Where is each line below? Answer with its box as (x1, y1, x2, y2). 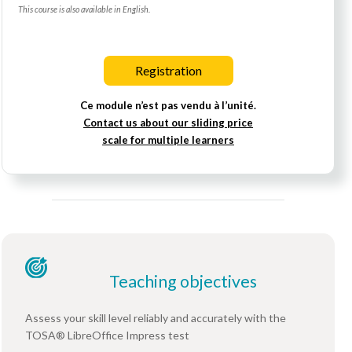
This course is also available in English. (18, 4, 150, 15)
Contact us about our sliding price (83, 116, 253, 130)
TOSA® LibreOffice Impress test (25, 328, 189, 343)
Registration (134, 62, 202, 78)
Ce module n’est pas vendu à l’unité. (80, 99, 256, 112)
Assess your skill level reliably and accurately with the (25, 311, 286, 325)
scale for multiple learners (102, 134, 234, 147)
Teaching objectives (109, 271, 257, 292)
